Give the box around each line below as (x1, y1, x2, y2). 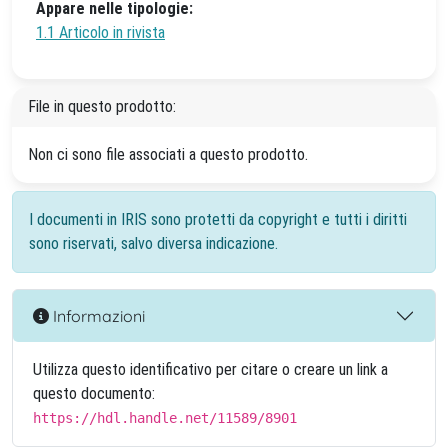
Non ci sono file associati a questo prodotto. (28, 145, 308, 164)
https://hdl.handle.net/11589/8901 (33, 410, 297, 426)
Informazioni (49, 305, 145, 326)
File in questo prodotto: (28, 97, 176, 116)
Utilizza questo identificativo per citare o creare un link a (33, 360, 388, 379)
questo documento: (33, 384, 155, 403)
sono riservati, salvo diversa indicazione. (29, 234, 278, 253)
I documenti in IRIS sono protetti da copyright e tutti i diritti (29, 210, 407, 229)
